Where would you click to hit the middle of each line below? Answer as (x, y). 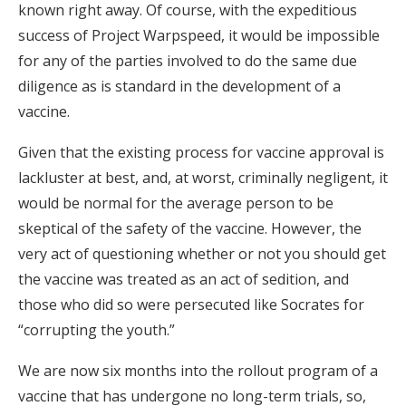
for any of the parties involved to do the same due (188, 61)
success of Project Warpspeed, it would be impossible (199, 36)
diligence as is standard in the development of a (179, 87)
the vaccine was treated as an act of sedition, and (184, 280)
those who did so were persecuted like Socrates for (191, 305)
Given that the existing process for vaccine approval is (201, 153)
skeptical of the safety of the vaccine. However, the (190, 229)
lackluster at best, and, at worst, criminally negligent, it (203, 178)
